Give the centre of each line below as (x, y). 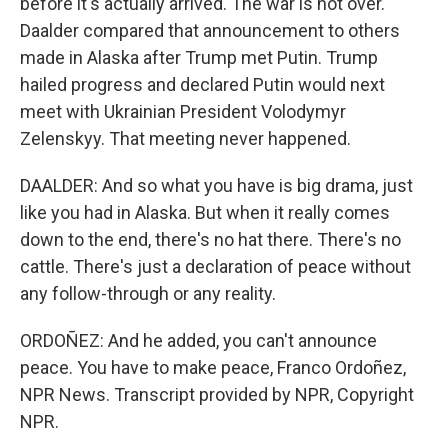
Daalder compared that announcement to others (210, 30)
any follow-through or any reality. (148, 293)
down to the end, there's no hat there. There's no (210, 239)
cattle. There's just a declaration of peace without (215, 266)
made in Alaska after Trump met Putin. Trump (199, 57)
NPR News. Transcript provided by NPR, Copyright (217, 394)
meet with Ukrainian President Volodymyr (183, 111)
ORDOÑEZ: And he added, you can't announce (198, 340)
